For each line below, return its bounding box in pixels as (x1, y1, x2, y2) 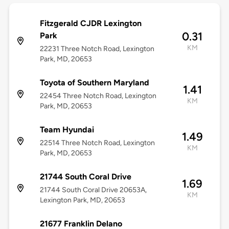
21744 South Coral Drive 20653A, (39, 186, 147, 195)
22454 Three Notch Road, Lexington (39, 91, 156, 101)
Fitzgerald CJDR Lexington (39, 18, 142, 29)
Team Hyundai (39, 125, 94, 135)
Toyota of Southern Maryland (39, 78, 149, 88)
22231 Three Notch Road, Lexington (39, 44, 154, 54)
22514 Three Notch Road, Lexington (39, 139, 155, 148)
